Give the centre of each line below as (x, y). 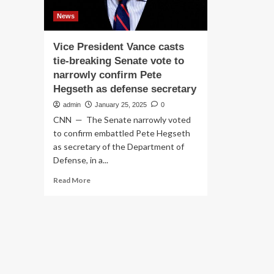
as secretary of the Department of (119, 146)
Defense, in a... (81, 160)
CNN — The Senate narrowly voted (122, 120)
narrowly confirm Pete (107, 75)
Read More (72, 180)
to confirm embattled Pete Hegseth (122, 133)
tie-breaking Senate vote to (119, 61)
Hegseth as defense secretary (125, 89)
